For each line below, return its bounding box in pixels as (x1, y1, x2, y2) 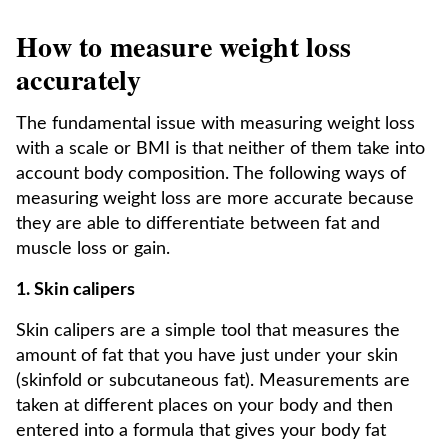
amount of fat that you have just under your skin (16, 347, 398, 365)
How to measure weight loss (16, 26, 352, 67)
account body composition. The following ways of (16, 165, 406, 183)
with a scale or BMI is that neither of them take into (16, 140, 425, 158)
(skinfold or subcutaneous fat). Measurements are (16, 372, 410, 390)
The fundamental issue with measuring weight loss (16, 115, 415, 133)
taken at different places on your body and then (16, 397, 393, 415)
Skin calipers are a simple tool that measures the (16, 322, 400, 340)
